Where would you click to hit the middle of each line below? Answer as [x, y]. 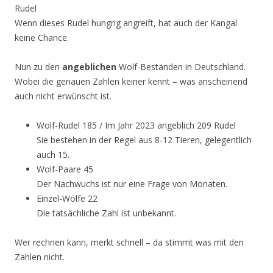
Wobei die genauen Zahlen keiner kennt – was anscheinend [131, 81]
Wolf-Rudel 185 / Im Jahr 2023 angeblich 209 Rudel [136, 125]
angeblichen [89, 67]
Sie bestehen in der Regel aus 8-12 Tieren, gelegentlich [144, 140]
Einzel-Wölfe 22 [67, 198]
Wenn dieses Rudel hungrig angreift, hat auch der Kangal [126, 23]
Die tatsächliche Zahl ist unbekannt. [106, 213]
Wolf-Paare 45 [65, 169]
